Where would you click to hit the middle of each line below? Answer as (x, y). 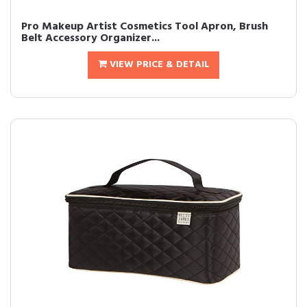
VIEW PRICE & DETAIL (158, 65)
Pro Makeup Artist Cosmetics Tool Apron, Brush (145, 27)
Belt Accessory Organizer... (90, 38)
